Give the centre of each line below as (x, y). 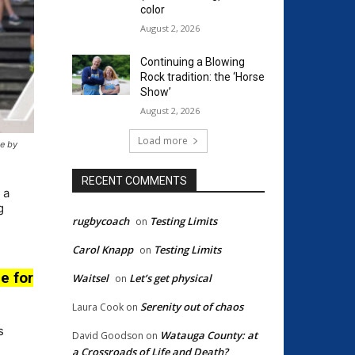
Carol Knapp (103, 249)
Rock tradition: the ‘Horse (202, 76)
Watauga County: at (209, 335)
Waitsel (90, 278)
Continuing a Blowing (192, 61)
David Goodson (108, 335)
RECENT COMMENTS (134, 180)
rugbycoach (101, 221)
